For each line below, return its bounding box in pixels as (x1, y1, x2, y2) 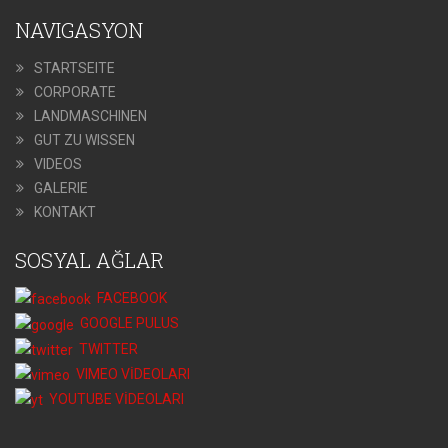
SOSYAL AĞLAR (15, 247, 164, 273)
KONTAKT (34, 204, 96, 220)
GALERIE (34, 180, 88, 196)
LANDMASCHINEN (34, 108, 147, 124)
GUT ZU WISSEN (34, 132, 135, 148)
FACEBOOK (91, 290, 167, 306)
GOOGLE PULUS (74, 315, 179, 332)
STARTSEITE (34, 60, 115, 76)
